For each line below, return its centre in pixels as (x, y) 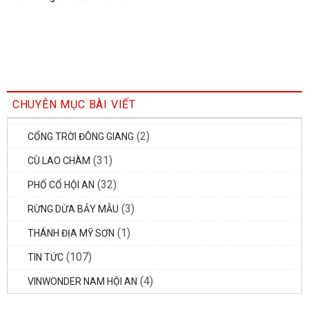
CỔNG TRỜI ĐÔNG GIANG (80, 137)
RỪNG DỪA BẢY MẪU (73, 209)
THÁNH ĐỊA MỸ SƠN (71, 233)
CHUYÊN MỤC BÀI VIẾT (74, 105)
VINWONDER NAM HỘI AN (82, 282)
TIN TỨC (45, 258)
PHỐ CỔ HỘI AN (61, 185)
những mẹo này (39, 11)
